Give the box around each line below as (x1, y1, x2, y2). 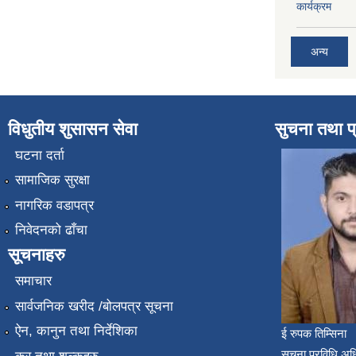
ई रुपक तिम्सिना (281, 326, 346, 340)
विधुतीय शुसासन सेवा (8, 118, 137, 139)
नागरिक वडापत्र (14, 197, 94, 213)
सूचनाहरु (8, 245, 65, 265)
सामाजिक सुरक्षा (14, 172, 90, 188)
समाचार (14, 273, 52, 289)
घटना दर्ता (14, 147, 64, 163)
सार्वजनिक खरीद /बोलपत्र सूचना (14, 298, 173, 314)
